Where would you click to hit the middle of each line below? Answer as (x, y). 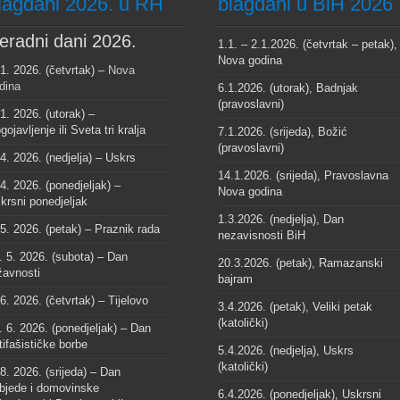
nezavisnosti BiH (261, 235)
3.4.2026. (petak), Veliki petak (295, 306)
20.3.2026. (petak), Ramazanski (300, 262)
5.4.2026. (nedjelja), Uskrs (285, 350)
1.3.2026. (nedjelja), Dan (280, 219)
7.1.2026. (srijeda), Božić (282, 131)
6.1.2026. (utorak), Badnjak (287, 87)
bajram (235, 279)
